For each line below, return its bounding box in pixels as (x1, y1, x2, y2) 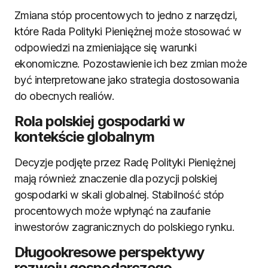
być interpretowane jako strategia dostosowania (14, 74, 239, 86)
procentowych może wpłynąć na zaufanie (14, 205, 211, 217)
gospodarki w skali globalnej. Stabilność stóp (14, 188, 224, 201)
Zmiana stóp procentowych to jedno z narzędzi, (14, 9, 237, 22)
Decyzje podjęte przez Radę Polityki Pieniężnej (14, 156, 236, 169)
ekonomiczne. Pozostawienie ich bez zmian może (14, 57, 247, 70)
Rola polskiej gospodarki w (14, 112, 185, 130)
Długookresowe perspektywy (14, 243, 204, 261)
